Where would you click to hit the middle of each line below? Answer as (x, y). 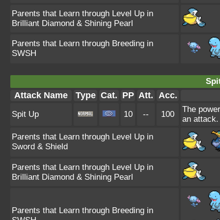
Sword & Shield (40, 146)
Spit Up (25, 114)
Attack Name (41, 95)
